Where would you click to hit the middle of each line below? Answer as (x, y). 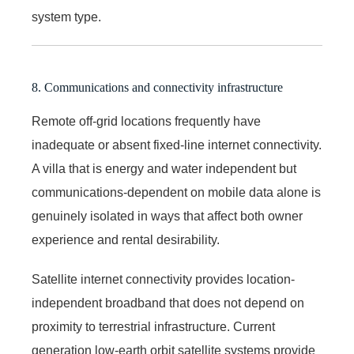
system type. (66, 17)
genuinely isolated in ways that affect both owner (167, 216)
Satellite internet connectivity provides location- (163, 279)
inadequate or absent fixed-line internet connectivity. (177, 145)
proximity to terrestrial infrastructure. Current (153, 326)
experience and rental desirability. (126, 239)
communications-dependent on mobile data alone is (176, 192)
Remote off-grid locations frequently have (146, 121)
